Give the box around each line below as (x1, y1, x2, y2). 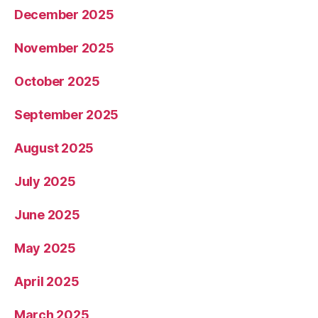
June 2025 (14, 207, 80, 223)
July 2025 (14, 174, 76, 190)
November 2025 (14, 40, 114, 56)
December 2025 (14, 7, 114, 23)
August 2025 (14, 141, 94, 156)
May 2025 (14, 241, 76, 256)
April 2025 (14, 274, 79, 290)
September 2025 (14, 107, 119, 123)
